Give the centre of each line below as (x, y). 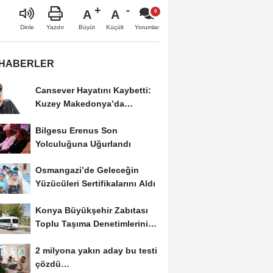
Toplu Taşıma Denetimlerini (91, 224)
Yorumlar (147, 27)
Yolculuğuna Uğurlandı (83, 144)
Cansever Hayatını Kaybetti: (93, 90)
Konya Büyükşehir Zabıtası (91, 211)
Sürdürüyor (58, 237)
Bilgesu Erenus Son (76, 130)
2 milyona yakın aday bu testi (96, 251)
